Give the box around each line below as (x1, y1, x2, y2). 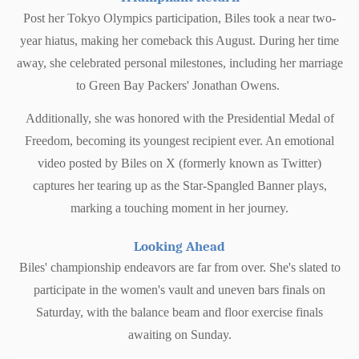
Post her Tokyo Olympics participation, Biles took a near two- (23, 10, 336, 25)
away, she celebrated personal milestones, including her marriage (16, 55, 343, 70)
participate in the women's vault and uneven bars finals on (34, 283, 325, 297)
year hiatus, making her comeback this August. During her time (20, 33, 339, 47)
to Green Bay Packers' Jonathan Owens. (76, 78, 283, 92)
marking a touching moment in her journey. (71, 200, 288, 215)
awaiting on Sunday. (127, 328, 232, 342)
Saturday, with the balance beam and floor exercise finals (36, 305, 323, 320)
